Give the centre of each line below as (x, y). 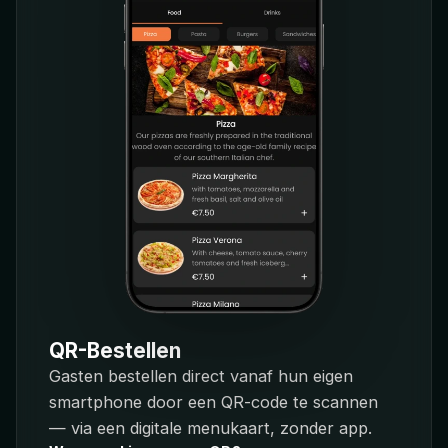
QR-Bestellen (115, 351)
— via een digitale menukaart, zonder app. (210, 428)
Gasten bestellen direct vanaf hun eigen (201, 376)
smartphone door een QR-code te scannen (213, 402)
